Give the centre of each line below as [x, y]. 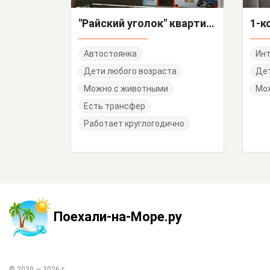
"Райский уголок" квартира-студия [210, 24]
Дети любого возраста [130, 71]
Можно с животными [126, 89]
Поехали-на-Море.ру [118, 217]
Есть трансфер [115, 106]
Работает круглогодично [134, 124]
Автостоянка [110, 54]
